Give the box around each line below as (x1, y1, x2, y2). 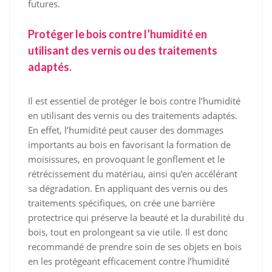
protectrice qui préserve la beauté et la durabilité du (28, 211, 244, 224)
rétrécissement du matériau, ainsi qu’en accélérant (28, 168, 237, 180)
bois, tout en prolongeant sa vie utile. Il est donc (28, 226, 228, 239)
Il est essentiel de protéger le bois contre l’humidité (28, 95, 240, 107)
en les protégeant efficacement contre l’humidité (28, 255, 229, 268)
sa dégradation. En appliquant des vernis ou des (28, 182, 228, 195)
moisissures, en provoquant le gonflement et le (28, 153, 225, 166)
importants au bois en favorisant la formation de (28, 138, 231, 151)
